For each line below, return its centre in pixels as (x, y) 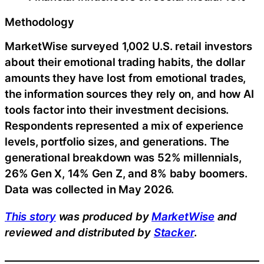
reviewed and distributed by (79, 232)
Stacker (174, 232)
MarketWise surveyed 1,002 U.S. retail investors (128, 46)
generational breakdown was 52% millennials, (123, 158)
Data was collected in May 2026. (90, 189)
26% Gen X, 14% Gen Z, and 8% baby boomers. (126, 174)
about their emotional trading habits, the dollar (125, 62)
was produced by (104, 216)
